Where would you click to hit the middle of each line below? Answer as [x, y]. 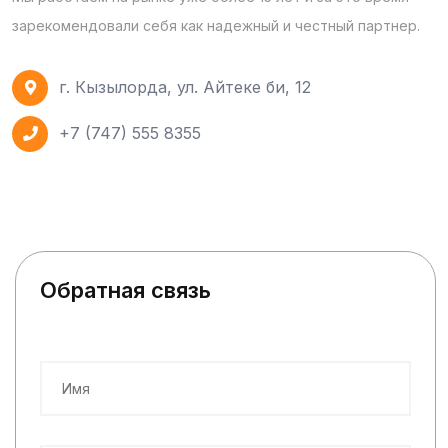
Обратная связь [125, 289]
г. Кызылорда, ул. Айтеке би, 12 [185, 87]
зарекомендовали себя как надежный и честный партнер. [216, 25]
